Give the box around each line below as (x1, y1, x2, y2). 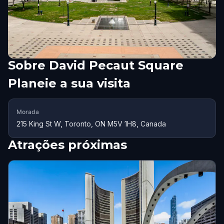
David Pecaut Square (49, 58, 183, 72)
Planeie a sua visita (8, 76, 130, 90)
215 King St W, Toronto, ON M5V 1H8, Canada (16, 119, 166, 128)
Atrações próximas (8, 137, 127, 152)
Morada (16, 108, 39, 115)
